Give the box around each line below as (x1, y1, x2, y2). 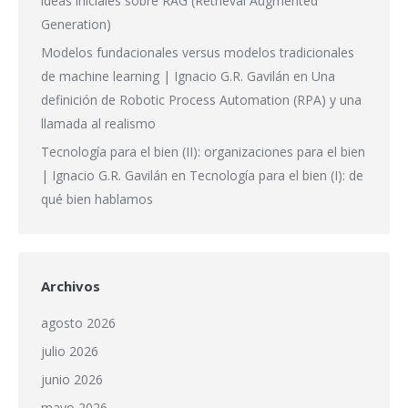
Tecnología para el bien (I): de (189, 166, 363, 184)
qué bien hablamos (41, 189, 153, 208)
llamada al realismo (41, 114, 156, 132)
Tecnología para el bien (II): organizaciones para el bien (41, 142, 365, 160)
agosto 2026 (41, 313, 116, 331)
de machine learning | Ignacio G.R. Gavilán (41, 66, 290, 85)
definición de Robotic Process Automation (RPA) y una (41, 90, 362, 108)
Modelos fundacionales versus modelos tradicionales (41, 43, 354, 61)
